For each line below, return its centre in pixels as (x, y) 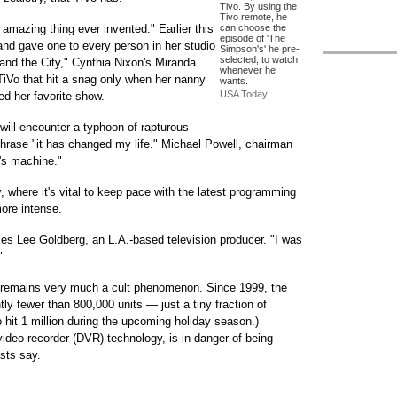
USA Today (244, 94)
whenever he (248, 70)
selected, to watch (259, 59)
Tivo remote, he (253, 17)
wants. (234, 81)
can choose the (253, 27)
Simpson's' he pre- (260, 49)
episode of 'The (253, 38)
